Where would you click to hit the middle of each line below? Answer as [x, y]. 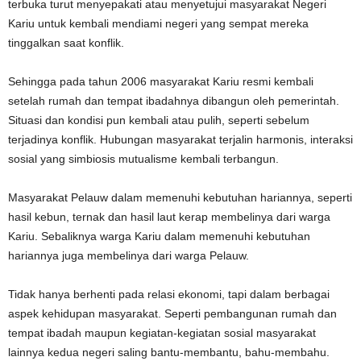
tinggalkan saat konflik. [66, 42]
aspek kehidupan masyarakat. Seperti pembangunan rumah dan [172, 313]
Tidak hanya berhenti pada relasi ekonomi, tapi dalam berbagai [169, 294]
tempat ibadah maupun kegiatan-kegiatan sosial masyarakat [162, 332]
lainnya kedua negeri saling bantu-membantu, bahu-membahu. [169, 352]
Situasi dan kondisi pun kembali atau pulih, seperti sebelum [159, 120]
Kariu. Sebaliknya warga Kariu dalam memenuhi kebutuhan [159, 236]
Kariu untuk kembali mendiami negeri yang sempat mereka [158, 23]
